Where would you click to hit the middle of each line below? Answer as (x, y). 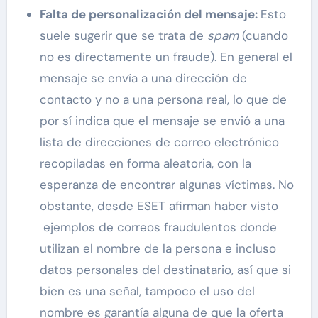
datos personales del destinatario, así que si (165, 270)
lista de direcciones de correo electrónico (159, 142)
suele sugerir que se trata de (123, 36)
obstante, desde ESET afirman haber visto (159, 206)
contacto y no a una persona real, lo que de (163, 100)
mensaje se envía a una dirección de (143, 78)
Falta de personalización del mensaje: (150, 15)
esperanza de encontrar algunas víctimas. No (166, 185)
